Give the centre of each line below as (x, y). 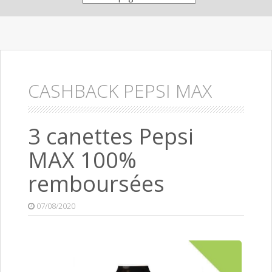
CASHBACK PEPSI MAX (120, 91)
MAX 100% (82, 160)
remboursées (96, 184)
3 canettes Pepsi (111, 137)
